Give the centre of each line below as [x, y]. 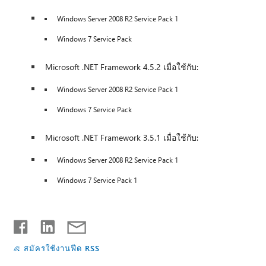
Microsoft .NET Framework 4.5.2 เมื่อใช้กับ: [122, 67]
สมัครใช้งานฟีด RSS [62, 248]
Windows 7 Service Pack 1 [97, 180]
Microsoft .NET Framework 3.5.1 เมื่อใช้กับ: [122, 138]
